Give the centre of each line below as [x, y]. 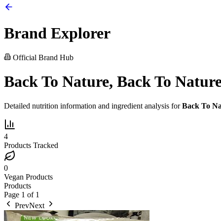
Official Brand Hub [42, 57]
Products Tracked [31, 145]
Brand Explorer [57, 33]
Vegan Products [28, 177]
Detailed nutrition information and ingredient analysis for [93, 106]
